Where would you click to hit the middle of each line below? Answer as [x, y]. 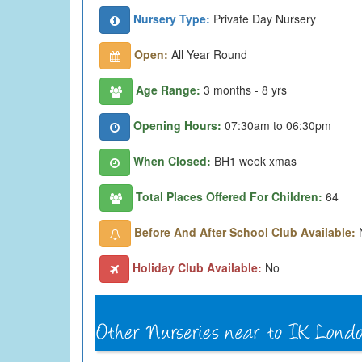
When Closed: [172, 160]
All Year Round [208, 54]
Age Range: [168, 89]
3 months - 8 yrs [244, 89]
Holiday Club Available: [199, 267]
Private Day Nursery [263, 18]
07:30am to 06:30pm [276, 125]
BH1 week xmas [254, 160]
